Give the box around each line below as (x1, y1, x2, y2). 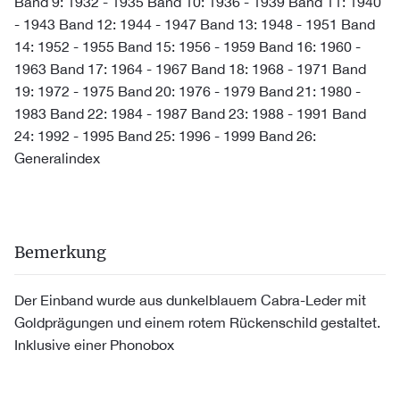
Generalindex (14, 150, 100, 166)
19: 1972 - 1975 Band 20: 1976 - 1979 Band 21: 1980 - (14, 83, 361, 99)
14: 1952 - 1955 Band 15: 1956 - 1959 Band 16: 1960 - (14, 38, 361, 54)
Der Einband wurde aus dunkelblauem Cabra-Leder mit (14, 292, 366, 308)
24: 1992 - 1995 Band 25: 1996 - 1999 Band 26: (14, 128, 316, 144)
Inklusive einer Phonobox (14, 337, 174, 353)
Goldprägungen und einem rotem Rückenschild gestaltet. (14, 314, 380, 330)
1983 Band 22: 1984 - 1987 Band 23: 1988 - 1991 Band (14, 105, 366, 121)
